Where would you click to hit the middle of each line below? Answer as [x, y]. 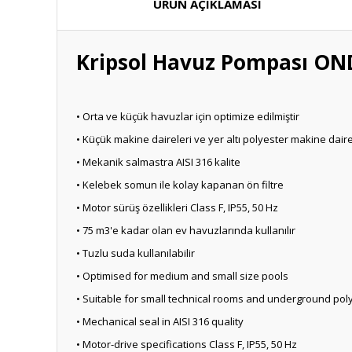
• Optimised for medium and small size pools [182, 276]
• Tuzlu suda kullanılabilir [136, 253]
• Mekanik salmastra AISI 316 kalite [158, 162]
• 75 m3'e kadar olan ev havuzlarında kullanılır [186, 230]
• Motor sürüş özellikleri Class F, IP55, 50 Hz [177, 207]
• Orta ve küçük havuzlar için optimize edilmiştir [188, 116]
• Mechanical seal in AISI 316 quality [160, 321]
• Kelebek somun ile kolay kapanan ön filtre [180, 185]
